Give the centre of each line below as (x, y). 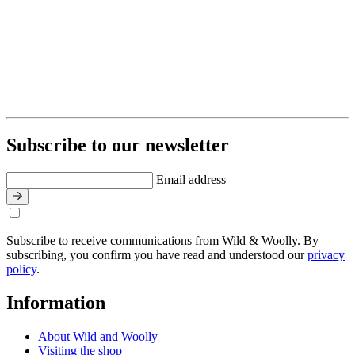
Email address (191, 180)
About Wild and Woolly (98, 336)
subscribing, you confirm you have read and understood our (157, 255)
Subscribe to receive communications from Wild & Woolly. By (162, 241)
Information (56, 302)
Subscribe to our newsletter (118, 145)
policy (21, 269)
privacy (326, 255)
